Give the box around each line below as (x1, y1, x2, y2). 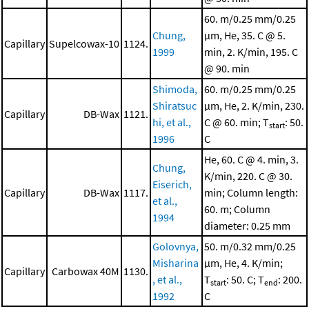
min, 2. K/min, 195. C (204, 45, 298, 59)
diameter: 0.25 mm (204, 219, 290, 233)
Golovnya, (152, 239, 199, 254)
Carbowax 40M (52, 264, 119, 279)
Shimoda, (152, 82, 197, 97)
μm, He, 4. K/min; (204, 256, 283, 270)
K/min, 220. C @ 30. (204, 169, 292, 183)
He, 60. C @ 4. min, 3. (204, 152, 299, 167)
